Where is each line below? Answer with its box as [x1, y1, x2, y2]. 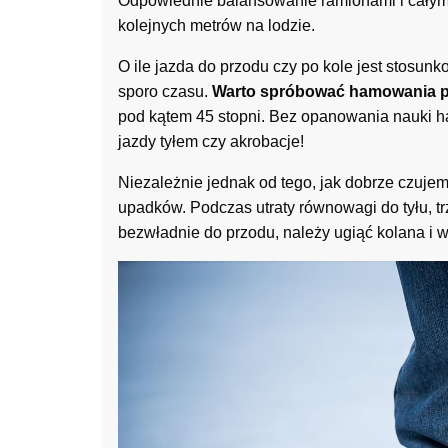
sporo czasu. [118, 83, 212, 101]
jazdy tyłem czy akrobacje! [118, 133, 304, 151]
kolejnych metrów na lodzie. [118, 17, 315, 35]
